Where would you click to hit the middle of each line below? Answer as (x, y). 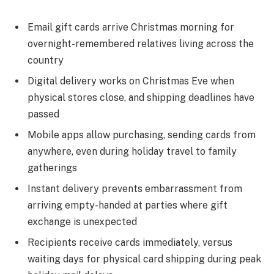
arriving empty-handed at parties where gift (128, 206)
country (46, 61)
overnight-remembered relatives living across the (141, 44)
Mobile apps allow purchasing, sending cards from (142, 135)
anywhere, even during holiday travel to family (132, 152)
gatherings (52, 168)
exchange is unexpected (82, 222)
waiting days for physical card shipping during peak (144, 259)
